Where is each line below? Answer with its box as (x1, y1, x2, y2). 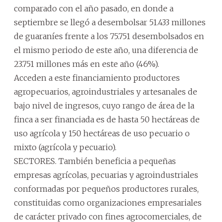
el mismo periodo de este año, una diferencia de (14, 45, 198, 55)
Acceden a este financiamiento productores (14, 73, 180, 83)
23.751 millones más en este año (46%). (14, 59, 159, 69)
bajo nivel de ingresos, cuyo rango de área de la (14, 101, 194, 111)
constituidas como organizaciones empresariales (14, 198, 202, 208)
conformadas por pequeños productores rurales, (14, 184, 199, 194)
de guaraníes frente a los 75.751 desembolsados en (14, 31, 204, 41)
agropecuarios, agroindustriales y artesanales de (14, 87, 197, 97)
